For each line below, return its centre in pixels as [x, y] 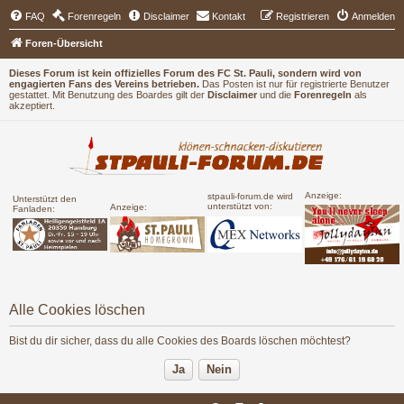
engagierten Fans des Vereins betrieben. [104, 84]
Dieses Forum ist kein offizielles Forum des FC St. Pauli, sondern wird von [185, 73]
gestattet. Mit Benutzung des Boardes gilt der [108, 95]
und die [275, 95]
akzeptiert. [32, 106]
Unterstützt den [44, 198]
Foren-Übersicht [64, 43]
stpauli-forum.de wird [250, 196]
